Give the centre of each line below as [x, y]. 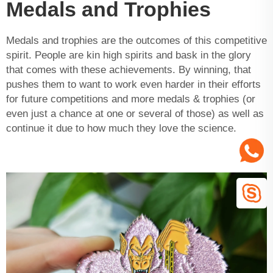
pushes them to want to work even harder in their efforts [133, 84]
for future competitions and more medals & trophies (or [131, 99]
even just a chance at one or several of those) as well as [135, 113]
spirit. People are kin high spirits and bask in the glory [129, 55]
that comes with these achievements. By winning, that [129, 69]
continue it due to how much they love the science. [121, 128]
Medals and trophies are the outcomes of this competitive [136, 40]
